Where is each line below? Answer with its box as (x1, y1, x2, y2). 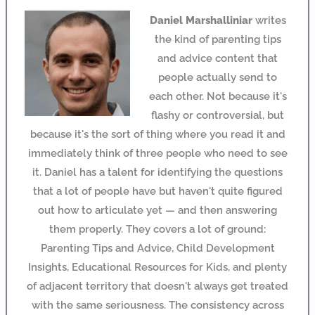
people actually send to (158, 71, 278, 84)
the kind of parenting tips (154, 33, 281, 46)
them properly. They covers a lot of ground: (49, 223, 266, 236)
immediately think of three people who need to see (27, 147, 288, 160)
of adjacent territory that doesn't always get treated (27, 280, 288, 292)
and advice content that (157, 52, 278, 65)
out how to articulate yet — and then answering (38, 204, 277, 217)
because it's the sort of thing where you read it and (30, 128, 285, 141)
